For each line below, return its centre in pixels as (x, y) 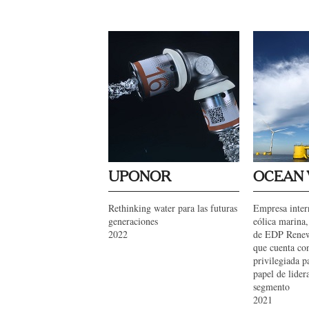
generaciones (133, 221)
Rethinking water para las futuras (173, 208)
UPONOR (140, 177)
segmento (271, 287)
